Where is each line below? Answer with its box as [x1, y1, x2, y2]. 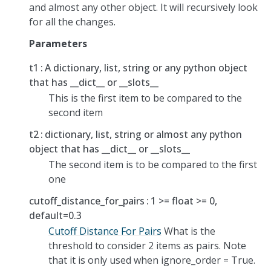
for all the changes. [29, 15, 116, 28]
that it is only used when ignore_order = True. [48, 253, 255, 267]
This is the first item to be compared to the [48, 91, 242, 105]
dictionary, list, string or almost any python [45, 127, 243, 141]
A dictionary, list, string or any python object [45, 60, 248, 74]
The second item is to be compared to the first [48, 157, 257, 171]
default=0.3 [29, 208, 82, 222]
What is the [162, 224, 215, 238]
